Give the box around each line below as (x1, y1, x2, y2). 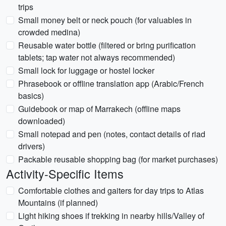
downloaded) (18, 115, 65, 127)
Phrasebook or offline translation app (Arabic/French (18, 78, 204, 89)
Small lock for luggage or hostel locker (18, 65, 154, 76)
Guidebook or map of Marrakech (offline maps (18, 103, 181, 115)
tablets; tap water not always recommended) (18, 51, 175, 63)
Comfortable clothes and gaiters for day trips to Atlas (18, 185, 204, 196)
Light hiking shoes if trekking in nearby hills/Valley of (18, 210, 204, 221)
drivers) (18, 140, 45, 152)
